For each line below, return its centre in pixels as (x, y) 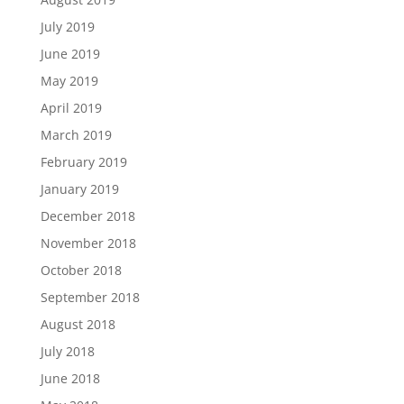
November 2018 (88, 243)
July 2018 (67, 351)
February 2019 (83, 162)
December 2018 (87, 216)
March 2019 (76, 135)
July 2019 (67, 27)
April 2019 (71, 108)
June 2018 (70, 378)
